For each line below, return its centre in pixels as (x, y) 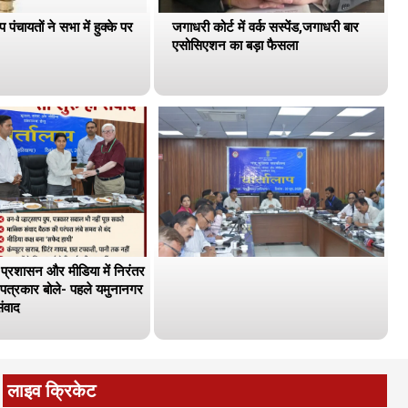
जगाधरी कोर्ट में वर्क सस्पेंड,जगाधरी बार (266, 27)
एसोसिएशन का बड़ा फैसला (235, 45)
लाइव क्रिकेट (51, 390)
